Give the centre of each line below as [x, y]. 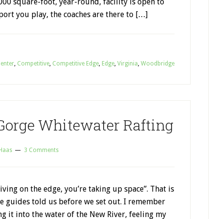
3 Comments [41, 150]
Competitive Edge [76, 64]
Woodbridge [158, 64]
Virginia [128, 64]
